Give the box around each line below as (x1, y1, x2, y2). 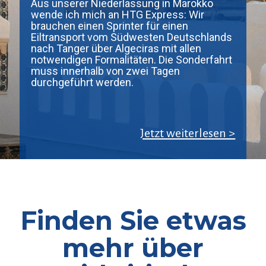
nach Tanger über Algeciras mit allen (30, 42, 201, 55)
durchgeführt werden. (30, 75, 134, 88)
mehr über (62, 232, 204, 264)
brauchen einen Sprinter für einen (30, 19, 188, 32)
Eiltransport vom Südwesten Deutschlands (30, 30, 232, 43)
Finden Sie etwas (20, 204, 246, 236)
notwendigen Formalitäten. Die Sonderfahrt (30, 53, 232, 66)
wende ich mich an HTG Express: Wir (30, 8, 204, 21)
